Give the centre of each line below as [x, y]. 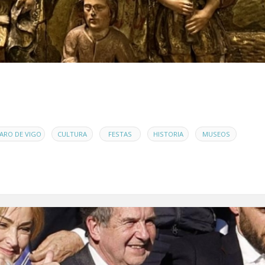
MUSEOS [216, 134]
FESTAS [120, 134]
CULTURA [72, 134]
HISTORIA [168, 134]
